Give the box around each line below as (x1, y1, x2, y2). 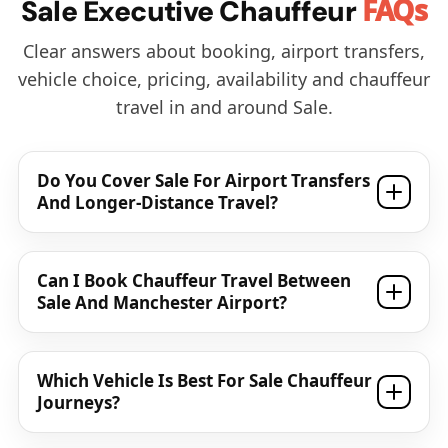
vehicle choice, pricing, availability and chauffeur (18, 67, 430, 91)
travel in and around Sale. (115, 95, 333, 119)
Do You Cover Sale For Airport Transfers (37, 169, 370, 192)
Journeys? (37, 391, 120, 414)
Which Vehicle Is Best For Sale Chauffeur (37, 369, 372, 392)
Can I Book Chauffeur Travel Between (37, 269, 351, 292)
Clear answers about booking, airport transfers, (23, 39, 425, 63)
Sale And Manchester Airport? (37, 291, 287, 314)
